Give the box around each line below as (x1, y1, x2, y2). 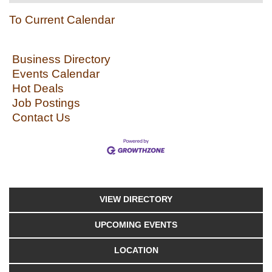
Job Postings (12, 97, 80, 109)
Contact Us (12, 111, 70, 124)
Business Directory (12, 53, 110, 66)
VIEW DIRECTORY (100, 194, 172, 204)
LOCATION (114, 245, 158, 255)
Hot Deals (12, 82, 64, 95)
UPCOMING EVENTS (95, 220, 177, 229)
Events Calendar (12, 67, 100, 80)
